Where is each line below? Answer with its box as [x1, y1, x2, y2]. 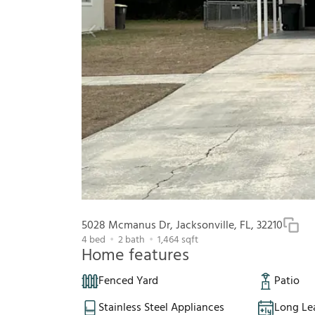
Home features [82, 243, 189, 270]
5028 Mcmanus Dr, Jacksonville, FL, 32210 [82, 217, 283, 236]
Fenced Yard [98, 272, 158, 291]
